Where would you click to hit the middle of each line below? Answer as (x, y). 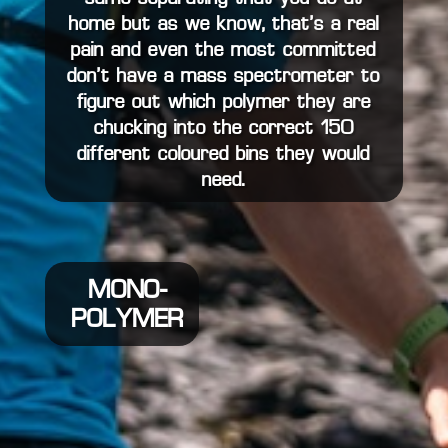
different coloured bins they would (224, 154)
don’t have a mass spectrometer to (224, 76)
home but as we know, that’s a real (223, 24)
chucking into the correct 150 (223, 128)
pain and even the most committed (224, 50)
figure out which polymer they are (223, 102)
